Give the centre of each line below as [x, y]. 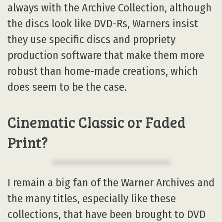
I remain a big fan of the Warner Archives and [111, 182]
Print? [28, 142]
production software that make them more [106, 55]
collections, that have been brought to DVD [107, 214]
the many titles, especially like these [92, 198]
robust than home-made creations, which [103, 71]
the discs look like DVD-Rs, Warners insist [103, 24]
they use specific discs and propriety [91, 40]
